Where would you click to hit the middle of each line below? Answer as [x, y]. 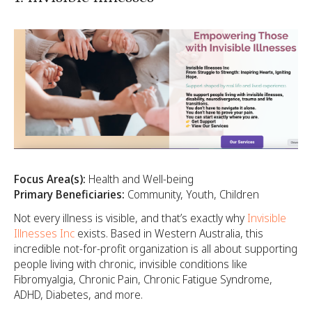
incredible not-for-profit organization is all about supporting [156, 249]
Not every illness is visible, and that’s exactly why [131, 218]
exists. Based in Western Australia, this [169, 234]
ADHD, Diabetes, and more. [78, 295]
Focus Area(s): [50, 179]
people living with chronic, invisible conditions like [131, 264]
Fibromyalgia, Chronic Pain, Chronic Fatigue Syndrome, [143, 280]
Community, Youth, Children [192, 195]
